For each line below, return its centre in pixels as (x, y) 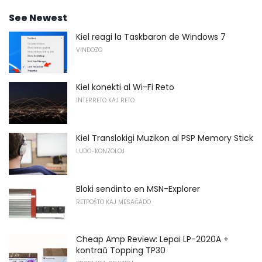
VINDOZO (89, 50)
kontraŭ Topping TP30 (121, 251)
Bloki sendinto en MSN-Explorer (138, 189)
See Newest (38, 18)
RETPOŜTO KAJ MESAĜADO (113, 202)
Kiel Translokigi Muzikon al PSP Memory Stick (165, 138)
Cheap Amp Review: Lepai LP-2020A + (152, 239)
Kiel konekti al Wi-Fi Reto (125, 87)
